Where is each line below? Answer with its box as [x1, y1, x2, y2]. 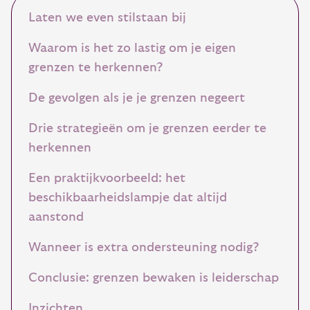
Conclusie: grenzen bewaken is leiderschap [28, 271, 279, 284]
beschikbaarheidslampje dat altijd [28, 191, 227, 204]
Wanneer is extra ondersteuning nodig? [28, 241, 259, 254]
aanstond [28, 210, 84, 224]
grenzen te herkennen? [28, 61, 163, 74]
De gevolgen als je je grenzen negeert [28, 91, 245, 104]
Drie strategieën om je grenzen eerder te [28, 122, 266, 135]
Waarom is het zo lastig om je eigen [28, 42, 236, 55]
